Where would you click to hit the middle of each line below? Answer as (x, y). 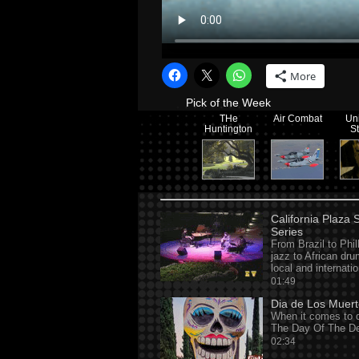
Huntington (228, 129)
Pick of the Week (228, 103)
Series (287, 232)
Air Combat (297, 119)
